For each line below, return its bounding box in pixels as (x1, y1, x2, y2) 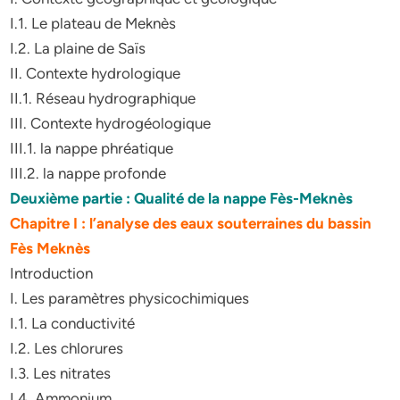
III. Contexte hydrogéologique (10, 114, 212, 132)
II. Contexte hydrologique (10, 64, 181, 82)
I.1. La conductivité (10, 314, 136, 332)
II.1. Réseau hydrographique (10, 89, 196, 107)
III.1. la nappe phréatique (10, 139, 174, 157)
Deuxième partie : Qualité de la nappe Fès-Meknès (10, 189, 354, 207)
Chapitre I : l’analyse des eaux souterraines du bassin (10, 214, 372, 232)
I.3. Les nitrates (10, 364, 112, 382)
